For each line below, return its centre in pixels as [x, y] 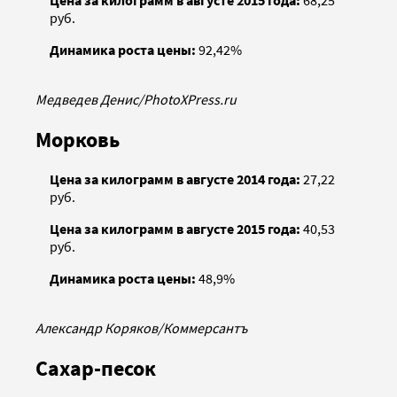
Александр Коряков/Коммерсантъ [142, 328]
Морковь [78, 139]
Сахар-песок [96, 369]
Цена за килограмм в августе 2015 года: [175, 229]
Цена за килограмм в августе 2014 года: [175, 179]
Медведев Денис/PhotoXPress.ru [136, 99]
